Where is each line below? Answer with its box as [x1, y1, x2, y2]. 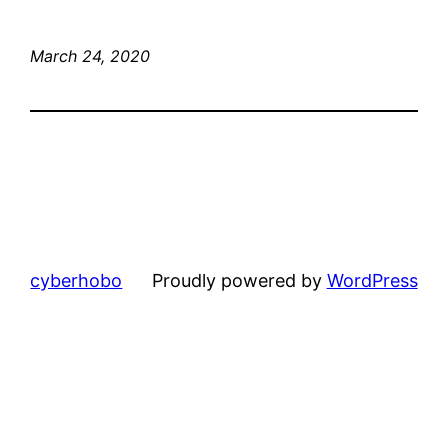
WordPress [326, 269, 418, 291]
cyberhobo [30, 269, 123, 291]
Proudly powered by [151, 269, 327, 291]
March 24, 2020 [30, 45, 151, 66]
